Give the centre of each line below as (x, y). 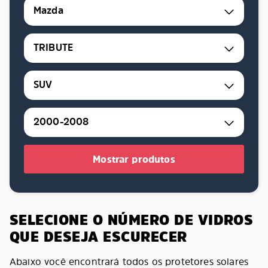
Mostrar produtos (134, 159)
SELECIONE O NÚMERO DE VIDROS (132, 220)
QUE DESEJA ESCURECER (98, 237)
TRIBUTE (54, 48)
